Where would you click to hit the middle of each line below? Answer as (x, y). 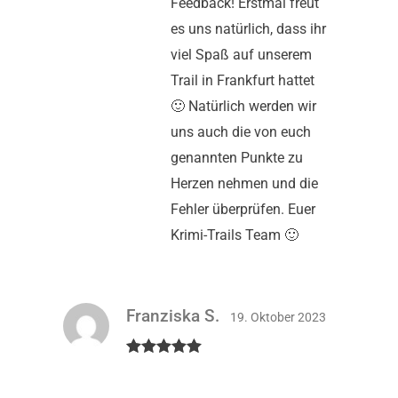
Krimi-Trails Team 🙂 (235, 235)
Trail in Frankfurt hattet (243, 81)
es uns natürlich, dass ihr (248, 29)
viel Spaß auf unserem (241, 55)
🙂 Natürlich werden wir (243, 107)
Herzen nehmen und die (244, 184)
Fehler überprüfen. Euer (243, 210)
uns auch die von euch (241, 132)
